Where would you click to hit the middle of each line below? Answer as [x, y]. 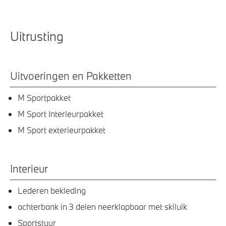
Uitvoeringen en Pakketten [71, 76]
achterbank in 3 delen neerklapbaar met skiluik [102, 207]
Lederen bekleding [52, 191]
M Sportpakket [44, 98]
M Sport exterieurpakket [62, 130]
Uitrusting [37, 36]
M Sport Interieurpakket [61, 114]
